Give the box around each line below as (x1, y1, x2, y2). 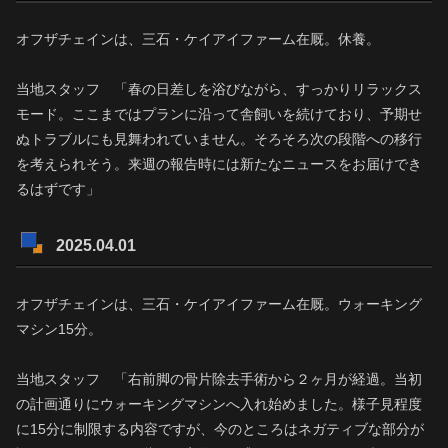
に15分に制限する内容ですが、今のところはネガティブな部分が (16, 421, 424, 438)
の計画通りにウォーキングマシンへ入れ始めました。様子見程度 (16, 396, 422, 413)
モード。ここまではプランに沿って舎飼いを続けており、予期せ (16, 105, 422, 122)
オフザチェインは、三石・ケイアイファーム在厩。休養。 (16, 30, 380, 47)
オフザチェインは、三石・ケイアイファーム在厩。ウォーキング (16, 295, 422, 312)
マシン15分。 (16, 320, 102, 337)
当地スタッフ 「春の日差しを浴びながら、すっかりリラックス (16, 80, 422, 97)
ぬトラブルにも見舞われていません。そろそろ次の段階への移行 (16, 130, 422, 147)
